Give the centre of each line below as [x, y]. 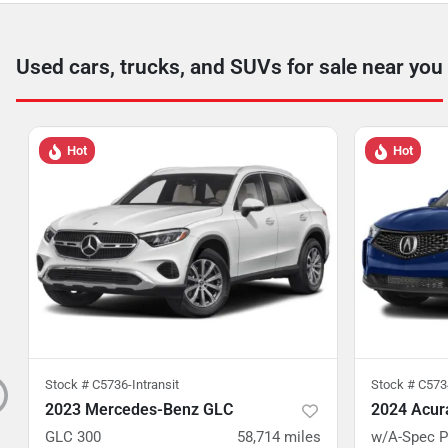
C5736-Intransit [135, 384]
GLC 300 [73, 437]
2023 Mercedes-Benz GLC [139, 409]
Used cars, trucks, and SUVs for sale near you [229, 67]
